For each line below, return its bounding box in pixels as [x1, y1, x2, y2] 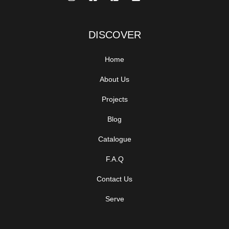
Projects [101, 95, 128, 104]
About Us [100, 75, 129, 84]
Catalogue [98, 135, 131, 144]
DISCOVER [88, 29, 141, 41]
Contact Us [97, 175, 132, 184]
